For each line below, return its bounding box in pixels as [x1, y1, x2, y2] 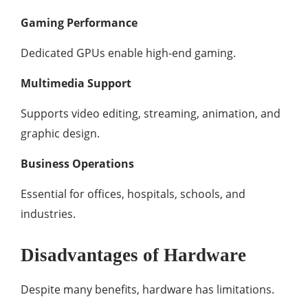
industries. [21, 206, 76, 221]
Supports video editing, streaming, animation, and [21, 106, 280, 121]
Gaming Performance [21, 15, 137, 30]
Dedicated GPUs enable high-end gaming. [21, 45, 236, 60]
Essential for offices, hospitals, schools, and [21, 186, 245, 201]
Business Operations [21, 156, 134, 171]
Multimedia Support [21, 76, 131, 91]
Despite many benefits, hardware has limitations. [21, 282, 274, 297]
